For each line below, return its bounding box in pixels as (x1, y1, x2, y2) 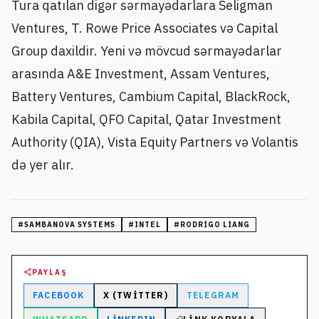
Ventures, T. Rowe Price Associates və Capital (11, 19, 278, 36)
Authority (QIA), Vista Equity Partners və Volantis (11, 133, 298, 150)
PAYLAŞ (32, 267, 68, 277)
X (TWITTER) (103, 289, 168, 300)
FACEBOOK (33, 289, 85, 300)
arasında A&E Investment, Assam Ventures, (11, 65, 270, 82)
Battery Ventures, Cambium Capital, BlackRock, (11, 88, 291, 105)
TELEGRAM (186, 289, 240, 300)
